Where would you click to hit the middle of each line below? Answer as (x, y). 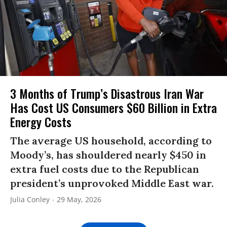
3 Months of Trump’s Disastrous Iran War (107, 93)
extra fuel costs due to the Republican (105, 169)
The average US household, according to (111, 140)
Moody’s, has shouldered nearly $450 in (108, 155)
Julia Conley (30, 199)
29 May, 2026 (79, 199)
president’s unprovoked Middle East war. (112, 183)
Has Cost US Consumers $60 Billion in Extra (113, 107)
